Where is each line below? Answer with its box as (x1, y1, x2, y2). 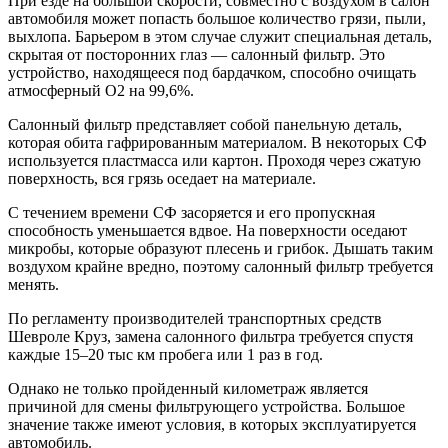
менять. (8, 276, 59, 294)
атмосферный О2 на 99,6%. (8, 82, 194, 100)
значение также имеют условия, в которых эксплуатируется (8, 416, 416, 434)
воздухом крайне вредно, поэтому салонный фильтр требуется (8, 258, 433, 276)
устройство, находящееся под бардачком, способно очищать (8, 64, 416, 82)
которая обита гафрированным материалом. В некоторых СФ (8, 134, 427, 152)
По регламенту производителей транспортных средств (8, 310, 382, 328)
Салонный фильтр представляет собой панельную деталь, (8, 116, 402, 134)
